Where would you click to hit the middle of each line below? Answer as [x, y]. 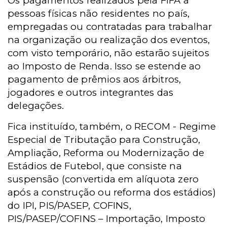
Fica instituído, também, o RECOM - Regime [112, 126]
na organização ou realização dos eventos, [109, 40]
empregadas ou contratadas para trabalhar [110, 27]
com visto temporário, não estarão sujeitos [108, 53]
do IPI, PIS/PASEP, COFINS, [69, 205]
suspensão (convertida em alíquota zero [103, 179]
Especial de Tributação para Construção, [104, 140]
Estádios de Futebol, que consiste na [95, 166]
